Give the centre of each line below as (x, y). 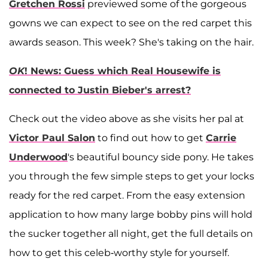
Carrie (221, 138)
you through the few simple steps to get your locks (132, 176)
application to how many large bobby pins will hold (131, 214)
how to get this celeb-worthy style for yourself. (119, 252)
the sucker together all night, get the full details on (131, 233)
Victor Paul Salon (52, 138)
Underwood (38, 157)
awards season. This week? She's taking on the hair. (131, 42)
